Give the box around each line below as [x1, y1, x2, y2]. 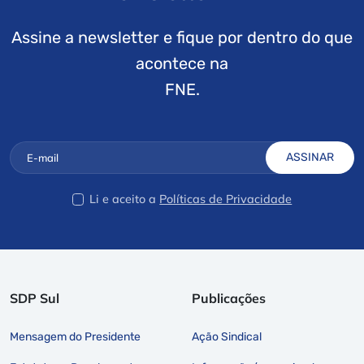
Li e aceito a [89, 191, 157, 206]
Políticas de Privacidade [159, 191, 292, 206]
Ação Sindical [192, 329, 262, 344]
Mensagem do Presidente [10, 329, 141, 344]
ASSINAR [286, 149, 334, 164]
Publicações [192, 289, 266, 306]
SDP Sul [10, 289, 59, 306]
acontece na [136, 53, 228, 73]
